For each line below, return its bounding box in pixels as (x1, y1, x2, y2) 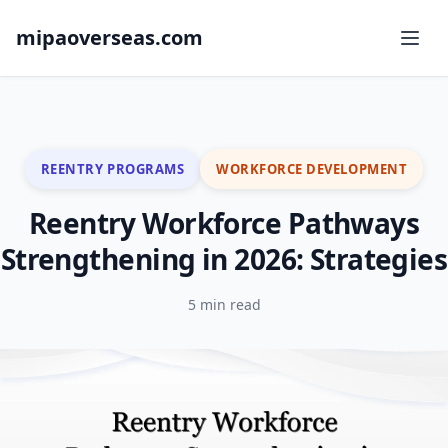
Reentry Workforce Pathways (28, 204, 420, 242)
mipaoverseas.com (16, 24, 203, 51)
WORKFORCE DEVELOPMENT (216, 159, 408, 178)
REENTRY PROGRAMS (40, 159, 185, 178)
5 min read (187, 295, 261, 314)
